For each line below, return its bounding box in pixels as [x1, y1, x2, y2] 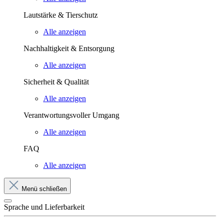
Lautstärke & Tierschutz [24, 11, 98, 19]
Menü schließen [22, 185, 67, 192]
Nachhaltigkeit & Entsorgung [24, 44, 114, 53]
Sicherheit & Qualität [24, 78, 89, 86]
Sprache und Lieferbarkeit [4, 203, 84, 211]
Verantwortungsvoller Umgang [24, 111, 119, 119]
